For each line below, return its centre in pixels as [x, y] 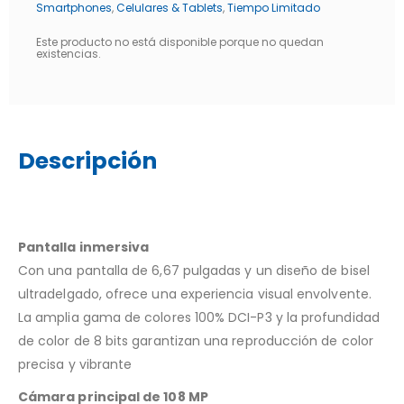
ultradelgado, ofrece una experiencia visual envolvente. [195, 294]
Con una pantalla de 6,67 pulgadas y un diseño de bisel [194, 270]
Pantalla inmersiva [84, 247]
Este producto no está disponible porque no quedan [180, 41]
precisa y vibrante [75, 364]
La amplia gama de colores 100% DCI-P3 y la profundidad [199, 317]
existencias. [69, 53]
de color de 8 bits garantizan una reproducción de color [196, 340]
